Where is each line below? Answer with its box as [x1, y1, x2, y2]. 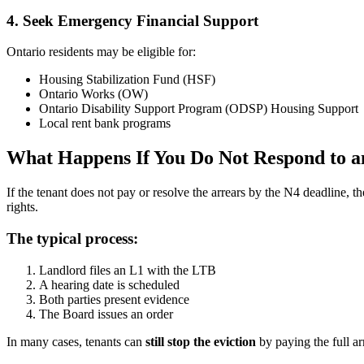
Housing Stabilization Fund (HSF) [39, 72, 215, 87]
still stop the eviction [145, 334, 256, 349]
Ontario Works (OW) [39, 87, 148, 102]
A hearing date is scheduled [39, 277, 180, 292]
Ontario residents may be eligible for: [6, 45, 196, 59]
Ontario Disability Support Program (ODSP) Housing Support [39, 102, 358, 116]
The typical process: [6, 229, 138, 247]
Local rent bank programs [39, 116, 171, 131]
